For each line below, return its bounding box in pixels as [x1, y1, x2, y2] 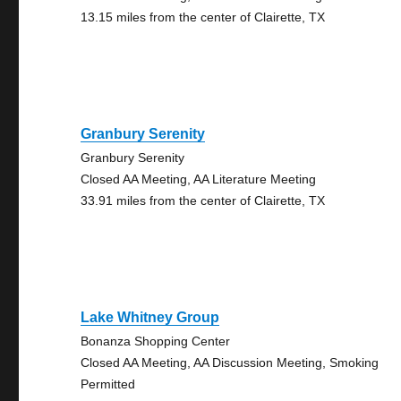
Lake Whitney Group [81, 310, 220, 325]
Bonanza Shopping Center [81, 334, 231, 348]
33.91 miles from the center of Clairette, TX [81, 193, 326, 208]
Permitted [81, 377, 136, 391]
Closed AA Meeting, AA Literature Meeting [81, 172, 317, 186]
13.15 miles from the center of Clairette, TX [81, 10, 326, 24]
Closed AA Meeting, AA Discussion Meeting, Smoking [81, 355, 380, 370]
